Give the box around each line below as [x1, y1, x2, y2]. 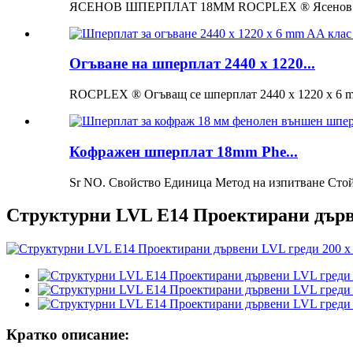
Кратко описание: [6, 326, 129, 344]
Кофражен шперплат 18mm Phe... [69, 143, 298, 160]
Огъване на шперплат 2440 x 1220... [69, 55, 315, 72]
